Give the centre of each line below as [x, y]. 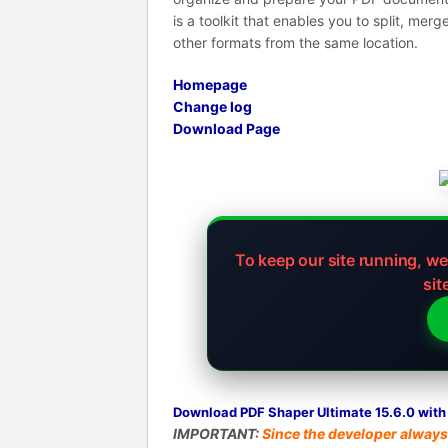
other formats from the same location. [295, 42]
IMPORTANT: [217, 433]
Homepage [210, 84]
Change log [212, 106]
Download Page [226, 128]
